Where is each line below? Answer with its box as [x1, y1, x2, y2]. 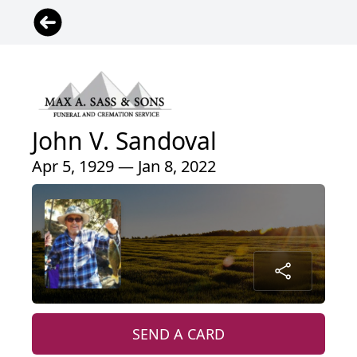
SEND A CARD [132, 324, 225, 343]
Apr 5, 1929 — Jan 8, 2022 [32, 155, 216, 177]
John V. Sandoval [32, 124, 217, 157]
